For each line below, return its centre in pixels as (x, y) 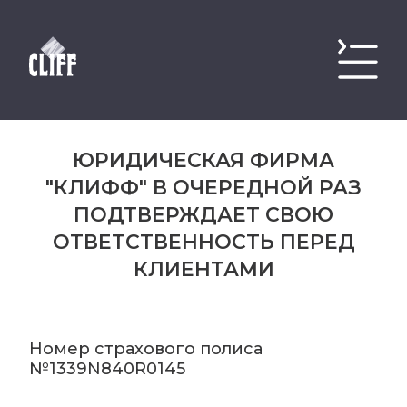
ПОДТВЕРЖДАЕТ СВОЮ (203, 215)
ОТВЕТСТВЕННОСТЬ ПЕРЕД (203, 243)
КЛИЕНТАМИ (203, 270)
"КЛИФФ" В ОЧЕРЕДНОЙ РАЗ (203, 188)
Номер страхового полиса (146, 349)
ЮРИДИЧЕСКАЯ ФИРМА (203, 161)
